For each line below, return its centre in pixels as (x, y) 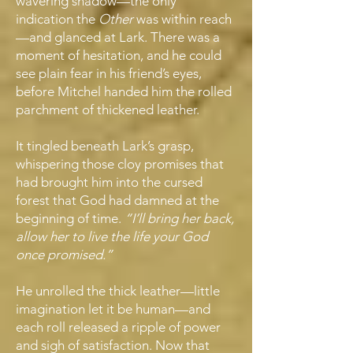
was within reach (184, 19)
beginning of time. (69, 218)
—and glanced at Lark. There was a (118, 37)
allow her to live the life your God (112, 236)
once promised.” (64, 255)
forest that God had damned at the (117, 200)
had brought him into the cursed (109, 182)
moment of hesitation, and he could (119, 55)
